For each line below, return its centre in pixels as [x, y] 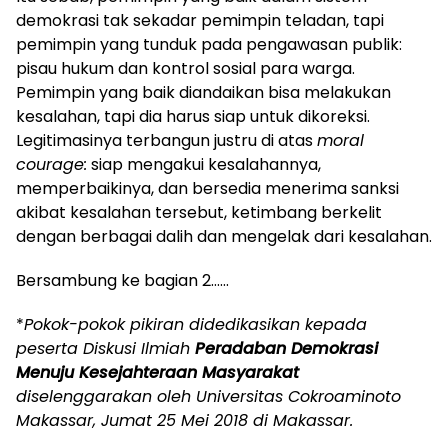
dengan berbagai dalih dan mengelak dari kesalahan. [224, 236]
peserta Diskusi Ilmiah [105, 348]
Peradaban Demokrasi [286, 348]
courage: [51, 164]
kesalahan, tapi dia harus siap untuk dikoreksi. [193, 116]
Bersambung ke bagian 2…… [122, 280]
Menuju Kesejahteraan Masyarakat [157, 372]
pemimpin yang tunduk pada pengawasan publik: [209, 44]
